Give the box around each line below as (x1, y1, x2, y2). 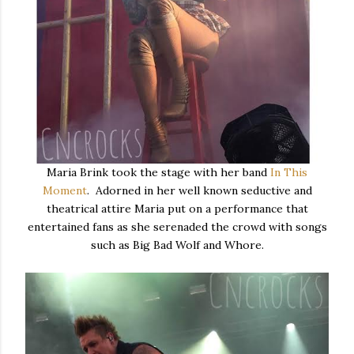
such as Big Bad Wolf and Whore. (90, 237, 264, 252)
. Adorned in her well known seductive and (86, 183, 312, 198)
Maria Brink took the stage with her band (47, 164, 270, 179)
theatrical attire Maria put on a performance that (46, 201, 308, 216)
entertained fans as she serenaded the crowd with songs (27, 219, 327, 234)
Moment (42, 183, 87, 198)
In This (270, 164, 307, 179)
